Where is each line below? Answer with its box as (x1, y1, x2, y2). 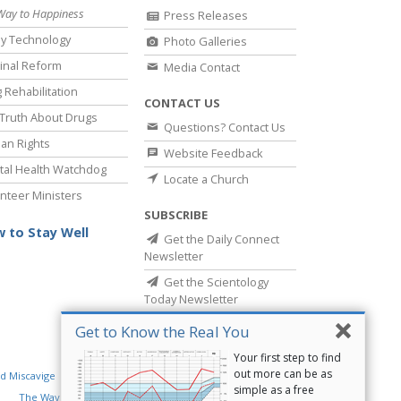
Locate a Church (161, 171, 249, 188)
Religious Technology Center (79, 369, 220, 383)
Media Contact (161, 59, 240, 76)
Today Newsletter (144, 291, 238, 308)
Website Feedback (161, 145, 263, 162)
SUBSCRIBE (144, 207, 208, 224)
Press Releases (161, 7, 248, 24)
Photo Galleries (161, 33, 247, 50)
